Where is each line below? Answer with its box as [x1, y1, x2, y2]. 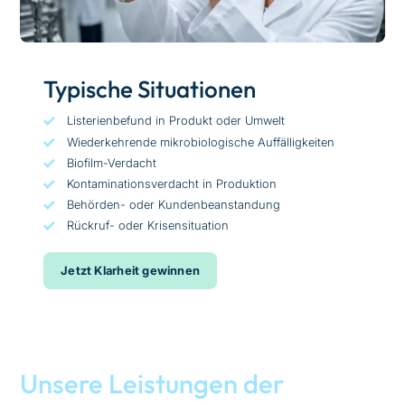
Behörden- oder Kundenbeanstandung [67, 197, 281, 212]
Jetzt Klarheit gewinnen [61, 262, 201, 278]
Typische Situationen [43, 74, 257, 105]
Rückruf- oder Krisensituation [67, 218, 230, 233]
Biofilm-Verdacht [67, 155, 157, 170]
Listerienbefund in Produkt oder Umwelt [67, 113, 286, 128]
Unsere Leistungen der [20, 366, 285, 400]
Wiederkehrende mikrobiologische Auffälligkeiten [67, 134, 335, 149]
